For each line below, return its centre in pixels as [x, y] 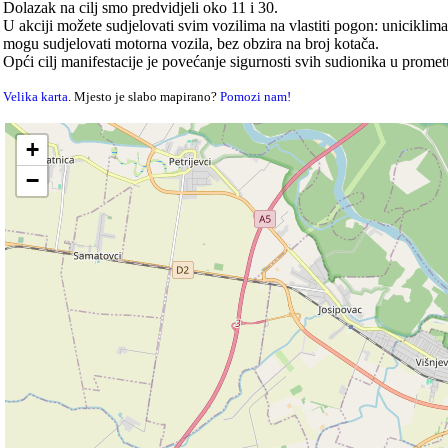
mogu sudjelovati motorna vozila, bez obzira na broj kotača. [191, 43]
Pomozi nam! [256, 96]
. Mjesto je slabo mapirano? [144, 96]
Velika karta [36, 96]
